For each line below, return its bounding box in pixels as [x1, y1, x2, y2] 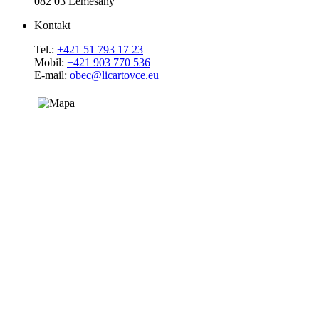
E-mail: [34, 69, 70, 81]
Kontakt [34, 19, 70, 31]
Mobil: [34, 56, 67, 68]
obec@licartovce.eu [70, 69, 159, 81]
